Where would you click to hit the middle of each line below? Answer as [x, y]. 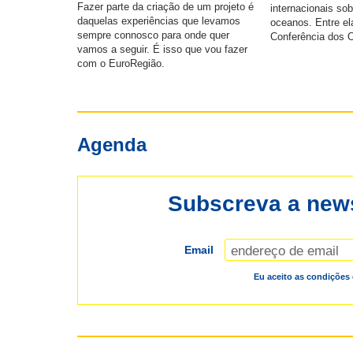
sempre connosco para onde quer [154, 36]
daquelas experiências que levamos [159, 22]
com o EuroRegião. [121, 64]
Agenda [112, 145]
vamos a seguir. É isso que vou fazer [163, 50]
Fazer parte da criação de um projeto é [166, 7]
